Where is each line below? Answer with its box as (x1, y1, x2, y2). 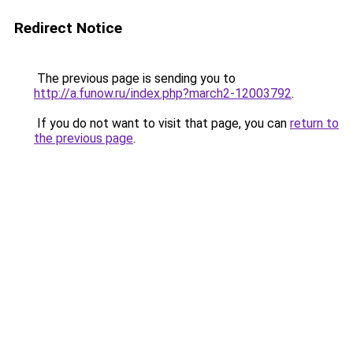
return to (290, 116, 339, 131)
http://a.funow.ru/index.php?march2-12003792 (34, 86, 292, 101)
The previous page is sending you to (34, 71, 236, 86)
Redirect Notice (14, 19, 122, 37)
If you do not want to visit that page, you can (34, 116, 290, 131)
